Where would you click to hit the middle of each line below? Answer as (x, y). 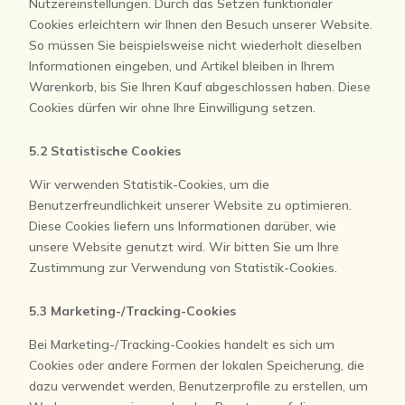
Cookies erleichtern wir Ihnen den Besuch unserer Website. (201, 24)
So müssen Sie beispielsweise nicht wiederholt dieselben (196, 45)
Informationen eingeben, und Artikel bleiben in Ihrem (182, 66)
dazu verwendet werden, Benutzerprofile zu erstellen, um (199, 386)
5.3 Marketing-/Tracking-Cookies (133, 311)
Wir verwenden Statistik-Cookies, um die (150, 184)
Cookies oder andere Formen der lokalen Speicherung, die (197, 365)
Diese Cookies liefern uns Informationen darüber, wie (183, 226)
